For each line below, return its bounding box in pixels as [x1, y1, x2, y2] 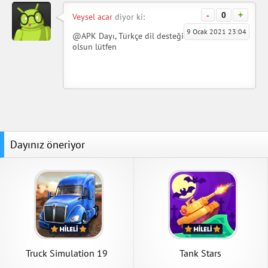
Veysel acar [72, 11, 112, 22]
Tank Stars [179, 246, 222, 259]
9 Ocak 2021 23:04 [187, 26, 246, 36]
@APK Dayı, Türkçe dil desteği [72, 30, 184, 41]
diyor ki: [112, 11, 145, 22]
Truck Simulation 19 [25, 246, 108, 259]
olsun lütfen [72, 41, 117, 52]
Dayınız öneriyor [10, 137, 85, 151]
